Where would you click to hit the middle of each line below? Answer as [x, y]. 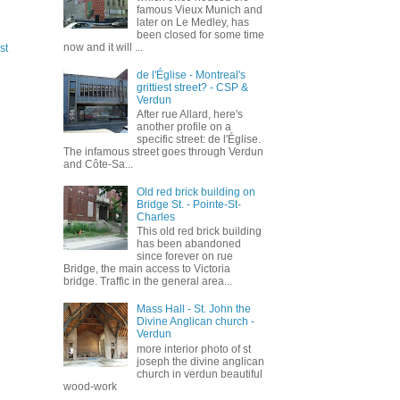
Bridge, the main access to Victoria [147, 269]
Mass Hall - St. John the [193, 309]
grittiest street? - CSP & [192, 87]
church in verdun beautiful [199, 374]
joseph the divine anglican [200, 361]
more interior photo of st [193, 349]
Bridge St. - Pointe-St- [188, 205]
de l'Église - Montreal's [191, 75]
